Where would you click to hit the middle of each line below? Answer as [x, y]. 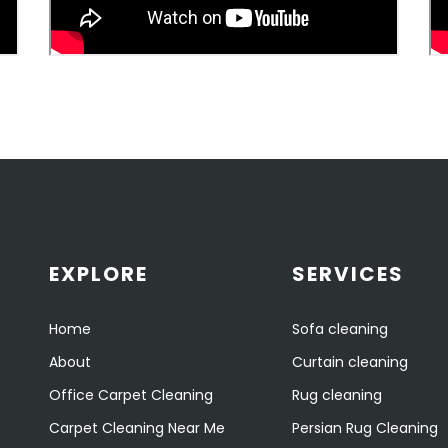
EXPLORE [98, 274]
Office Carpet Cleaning [131, 395]
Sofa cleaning [340, 329]
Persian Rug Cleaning [365, 428]
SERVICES [348, 274]
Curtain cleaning [350, 362]
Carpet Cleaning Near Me [137, 428]
